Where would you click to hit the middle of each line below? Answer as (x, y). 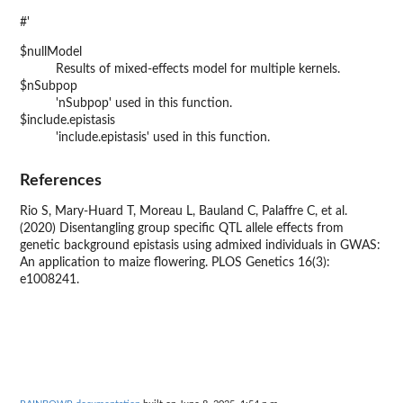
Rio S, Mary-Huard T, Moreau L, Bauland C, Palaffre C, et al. (184, 211)
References (61, 180)
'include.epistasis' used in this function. (163, 138)
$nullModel (51, 53)
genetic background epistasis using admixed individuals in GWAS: (200, 245)
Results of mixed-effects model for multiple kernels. (198, 70)
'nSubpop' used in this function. (144, 104)
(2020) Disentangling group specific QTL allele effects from (182, 228)
